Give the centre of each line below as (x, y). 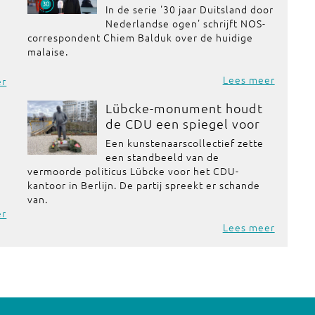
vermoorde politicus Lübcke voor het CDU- (134, 171)
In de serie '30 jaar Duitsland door (189, 9)
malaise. (48, 51)
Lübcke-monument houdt (184, 108)
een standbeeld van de (162, 157)
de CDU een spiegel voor (182, 123)
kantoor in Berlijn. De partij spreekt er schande (144, 185)
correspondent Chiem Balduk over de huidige (141, 37)
